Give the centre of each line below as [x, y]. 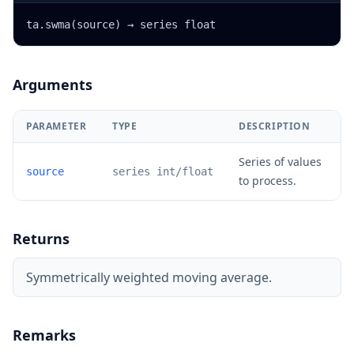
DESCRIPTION [275, 126]
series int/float [163, 171]
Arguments [53, 85]
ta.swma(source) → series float [121, 24]
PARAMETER [56, 126]
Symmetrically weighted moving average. [149, 277]
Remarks [44, 335]
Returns [41, 239]
